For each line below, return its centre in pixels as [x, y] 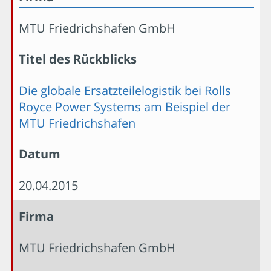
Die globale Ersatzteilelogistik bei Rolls [125, 90]
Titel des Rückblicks [78, 59]
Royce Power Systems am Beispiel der [125, 106]
